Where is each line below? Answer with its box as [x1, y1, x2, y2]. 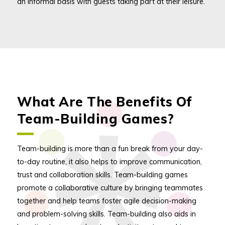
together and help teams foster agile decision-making [17, 196, 196, 206]
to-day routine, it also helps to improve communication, [17, 157, 202, 167]
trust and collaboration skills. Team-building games [17, 170, 188, 180]
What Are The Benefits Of [17, 93, 192, 110]
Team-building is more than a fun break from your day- [17, 144, 203, 154]
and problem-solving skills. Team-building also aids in [17, 209, 196, 219]
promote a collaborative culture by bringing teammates [17, 183, 203, 193]
